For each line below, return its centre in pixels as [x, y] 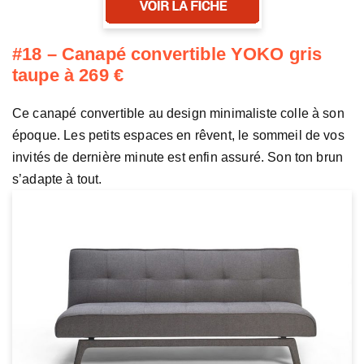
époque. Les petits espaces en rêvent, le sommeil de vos [178, 136]
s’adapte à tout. [57, 180]
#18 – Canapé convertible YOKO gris [167, 54]
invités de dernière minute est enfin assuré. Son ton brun [178, 158]
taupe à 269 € [68, 76]
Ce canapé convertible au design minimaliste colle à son [178, 114]
